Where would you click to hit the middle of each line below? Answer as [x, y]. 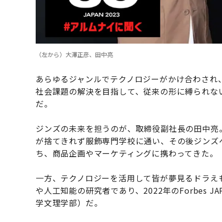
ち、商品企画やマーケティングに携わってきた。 [127, 153]
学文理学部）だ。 [69, 203]
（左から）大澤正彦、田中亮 [74, 55]
